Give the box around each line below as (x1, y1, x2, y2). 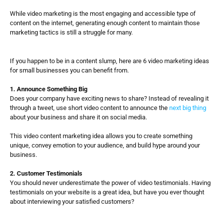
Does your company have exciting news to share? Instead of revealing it (10, 95, 209, 102)
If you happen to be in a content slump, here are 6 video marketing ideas (10, 57, 209, 65)
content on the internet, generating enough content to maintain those (10, 19, 200, 27)
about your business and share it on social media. (10, 113, 148, 121)
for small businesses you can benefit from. (10, 67, 130, 74)
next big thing (169, 104, 206, 111)
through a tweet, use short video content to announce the (10, 104, 169, 111)
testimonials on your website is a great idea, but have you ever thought (10, 188, 204, 196)
